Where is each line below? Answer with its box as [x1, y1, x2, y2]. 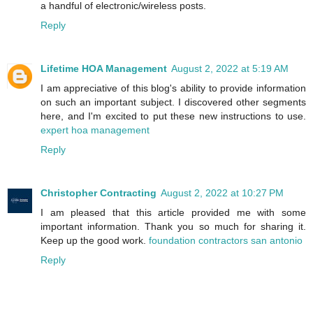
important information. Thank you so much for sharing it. [41, 220, 306, 232]
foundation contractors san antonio [149, 234, 303, 246]
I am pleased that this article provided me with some [41, 206, 306, 218]
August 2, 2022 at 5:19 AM [171, 62, 289, 74]
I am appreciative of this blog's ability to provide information [41, 82, 306, 94]
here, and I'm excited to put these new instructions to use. [41, 110, 306, 122]
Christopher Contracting [41, 187, 156, 198]
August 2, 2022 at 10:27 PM [161, 187, 284, 198]
